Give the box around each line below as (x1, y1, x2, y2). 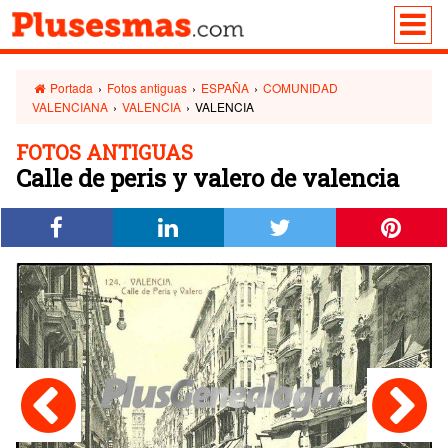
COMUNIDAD (263, 79, 339, 96)
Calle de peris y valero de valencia (16, 162, 399, 194)
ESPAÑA (201, 79, 250, 96)
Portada (47, 79, 94, 96)
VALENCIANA (32, 98, 108, 115)
